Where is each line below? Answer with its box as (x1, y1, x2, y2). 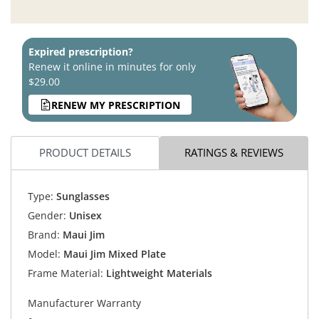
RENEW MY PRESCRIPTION (51, 98, 180, 112)
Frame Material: (27, 266, 103, 280)
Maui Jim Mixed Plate (63, 246, 166, 261)
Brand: (27, 227, 60, 241)
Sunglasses (53, 189, 110, 203)
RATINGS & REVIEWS (184, 145, 283, 159)
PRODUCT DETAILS (39, 145, 131, 159)
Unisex (66, 208, 102, 222)
